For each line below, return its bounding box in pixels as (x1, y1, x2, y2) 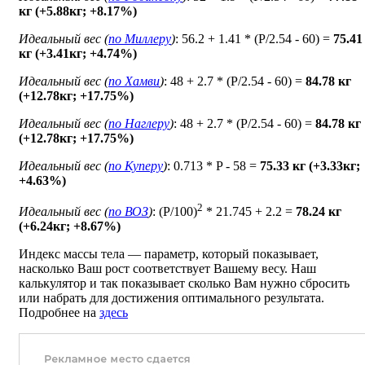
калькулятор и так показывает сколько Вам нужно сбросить (19, 276, 350, 291)
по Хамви (108, 74, 160, 89)
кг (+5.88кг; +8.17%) (19, 4, 137, 19)
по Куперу (108, 159, 163, 174)
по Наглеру (108, 117, 169, 131)
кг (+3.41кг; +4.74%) (19, 46, 137, 61)
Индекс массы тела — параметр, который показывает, (19, 247, 319, 262)
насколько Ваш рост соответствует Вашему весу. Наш (19, 262, 316, 276)
